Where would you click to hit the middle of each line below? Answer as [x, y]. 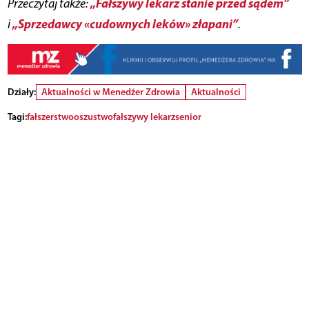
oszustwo [93, 116]
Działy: [21, 91]
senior [188, 116]
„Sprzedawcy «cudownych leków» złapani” [125, 24]
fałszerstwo [50, 116]
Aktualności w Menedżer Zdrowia [110, 91]
